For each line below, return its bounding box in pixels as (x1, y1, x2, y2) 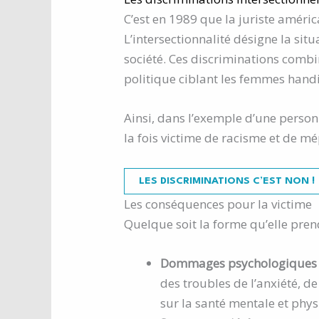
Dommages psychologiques (160, 254, 317, 271)
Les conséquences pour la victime (124, 195, 312, 212)
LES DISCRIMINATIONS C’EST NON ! (139, 175, 315, 186)
